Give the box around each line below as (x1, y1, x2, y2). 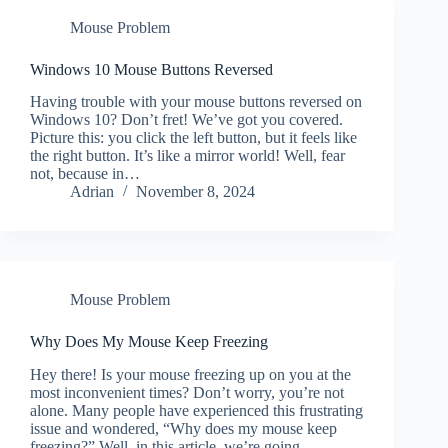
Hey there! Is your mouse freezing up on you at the (30, 366, 351, 384)
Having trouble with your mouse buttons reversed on (30, 93, 362, 111)
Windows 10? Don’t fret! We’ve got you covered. (30, 111, 343, 129)
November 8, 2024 (136, 183, 255, 201)
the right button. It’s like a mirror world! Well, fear (30, 147, 345, 165)
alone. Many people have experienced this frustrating (30, 402, 363, 420)
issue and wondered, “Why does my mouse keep (30, 420, 337, 438)
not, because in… (30, 165, 140, 183)
